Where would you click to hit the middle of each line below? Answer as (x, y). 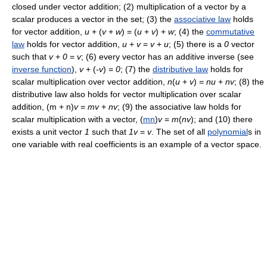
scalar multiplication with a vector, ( (77, 119)
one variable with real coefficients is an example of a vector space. (137, 144)
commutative (230, 32)
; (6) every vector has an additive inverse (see (167, 57)
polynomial (228, 132)
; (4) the (190, 32)
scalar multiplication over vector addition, (90, 82)
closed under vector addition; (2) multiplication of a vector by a (129, 7)
